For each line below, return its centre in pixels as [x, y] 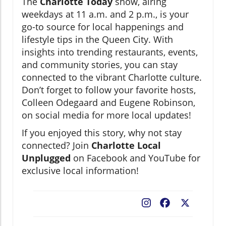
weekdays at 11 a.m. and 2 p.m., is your [105, 14]
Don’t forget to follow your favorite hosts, [109, 90]
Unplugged [46, 158]
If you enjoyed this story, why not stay [102, 132]
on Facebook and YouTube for [135, 158]
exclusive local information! [80, 170]
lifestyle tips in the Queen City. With [97, 39]
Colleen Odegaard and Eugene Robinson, [108, 102]
